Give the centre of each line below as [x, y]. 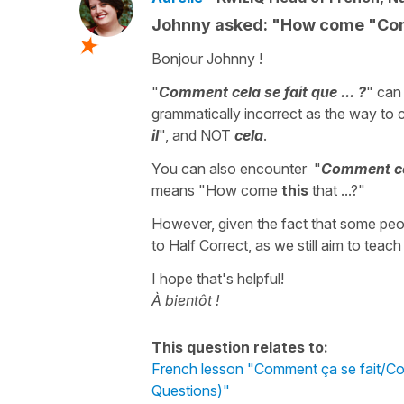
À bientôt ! [185, 300]
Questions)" [191, 390]
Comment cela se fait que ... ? [262, 92]
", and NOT [195, 135]
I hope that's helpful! [218, 278]
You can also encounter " [236, 168]
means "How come [216, 190]
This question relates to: [240, 347]
